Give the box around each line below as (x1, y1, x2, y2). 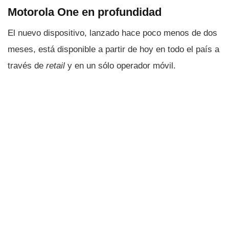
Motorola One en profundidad (8, 5, 162, 18)
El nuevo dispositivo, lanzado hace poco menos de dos (8, 28, 217, 38)
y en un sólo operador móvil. (65, 61, 176, 71)
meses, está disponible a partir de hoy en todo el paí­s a (8, 44, 219, 55)
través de (8, 61, 46, 71)
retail (46, 61, 65, 71)
